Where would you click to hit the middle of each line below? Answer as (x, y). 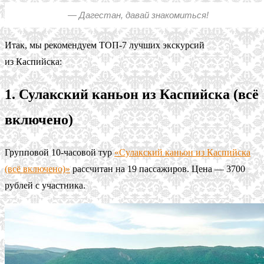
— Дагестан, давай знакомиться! (138, 15)
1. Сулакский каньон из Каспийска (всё (132, 95)
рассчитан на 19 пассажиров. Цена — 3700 (158, 169)
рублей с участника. (45, 186)
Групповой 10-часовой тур (60, 153)
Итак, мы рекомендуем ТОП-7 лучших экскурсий (105, 45)
